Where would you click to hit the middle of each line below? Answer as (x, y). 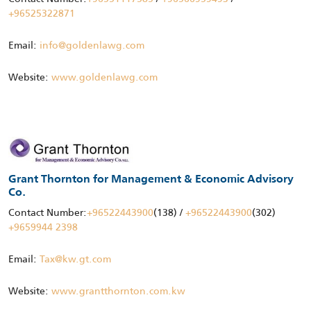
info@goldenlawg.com (92, 45)
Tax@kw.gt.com (75, 259)
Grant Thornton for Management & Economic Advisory (151, 180)
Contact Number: (48, 213)
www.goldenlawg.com (104, 77)
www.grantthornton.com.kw (118, 291)
